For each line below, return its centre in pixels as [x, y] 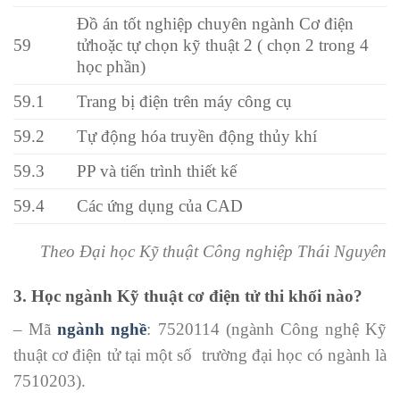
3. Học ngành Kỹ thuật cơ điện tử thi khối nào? [188, 296]
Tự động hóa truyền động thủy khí [197, 136]
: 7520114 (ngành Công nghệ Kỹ [267, 329]
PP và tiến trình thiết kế [157, 171]
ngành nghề [102, 329]
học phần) [112, 66]
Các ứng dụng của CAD [160, 205]
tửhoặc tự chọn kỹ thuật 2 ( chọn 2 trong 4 [223, 45]
